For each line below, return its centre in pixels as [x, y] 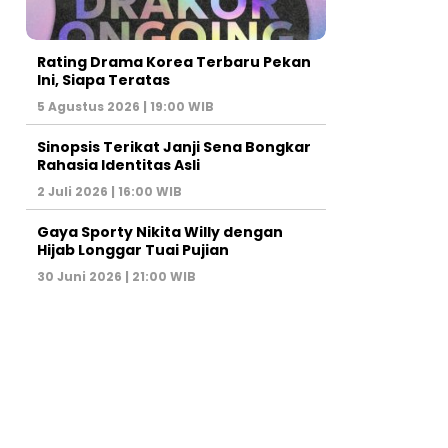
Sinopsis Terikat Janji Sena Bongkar [174, 146]
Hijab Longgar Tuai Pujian [133, 249]
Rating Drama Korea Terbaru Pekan [174, 61]
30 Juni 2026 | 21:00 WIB [116, 276]
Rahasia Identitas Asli [118, 164]
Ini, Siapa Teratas [103, 79]
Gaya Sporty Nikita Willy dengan [160, 231]
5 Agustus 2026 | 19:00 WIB [125, 106]
